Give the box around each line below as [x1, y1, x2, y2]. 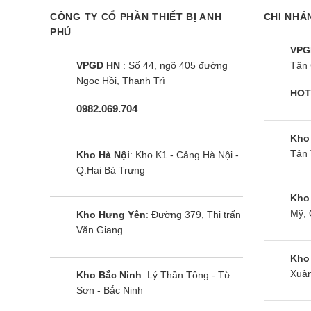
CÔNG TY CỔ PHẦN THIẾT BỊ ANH [50, 10, 222, 22]
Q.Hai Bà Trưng [76, 164, 145, 176]
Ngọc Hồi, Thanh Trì [76, 75, 165, 87]
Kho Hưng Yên [76, 209, 146, 221]
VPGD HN [76, 60, 120, 72]
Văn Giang [76, 224, 123, 236]
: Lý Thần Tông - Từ [142, 269, 230, 280]
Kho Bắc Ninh [76, 269, 142, 280]
